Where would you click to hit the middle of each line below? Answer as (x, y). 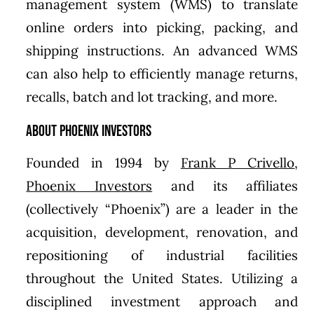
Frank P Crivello (238, 162)
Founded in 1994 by (103, 162)
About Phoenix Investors (89, 131)
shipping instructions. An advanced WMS (162, 50)
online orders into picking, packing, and (162, 27)
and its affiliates (225, 185)
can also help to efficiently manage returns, (162, 73)
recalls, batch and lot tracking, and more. (152, 96)
